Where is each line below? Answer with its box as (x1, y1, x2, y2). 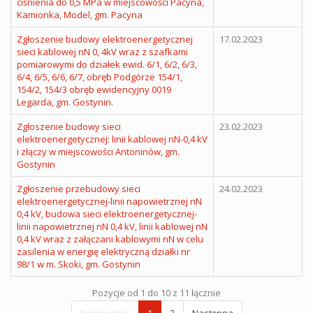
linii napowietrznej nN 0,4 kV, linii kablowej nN (17, 219, 208, 233)
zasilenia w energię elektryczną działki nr (17, 245, 190, 258)
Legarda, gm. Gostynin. (17, 95, 113, 108)
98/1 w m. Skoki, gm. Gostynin (17, 257, 140, 270)
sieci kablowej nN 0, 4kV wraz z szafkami (17, 45, 188, 58)
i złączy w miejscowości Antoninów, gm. (17, 145, 180, 158)
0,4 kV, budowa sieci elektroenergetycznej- (17, 207, 197, 220)
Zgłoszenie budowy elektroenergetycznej (17, 32, 193, 45)
